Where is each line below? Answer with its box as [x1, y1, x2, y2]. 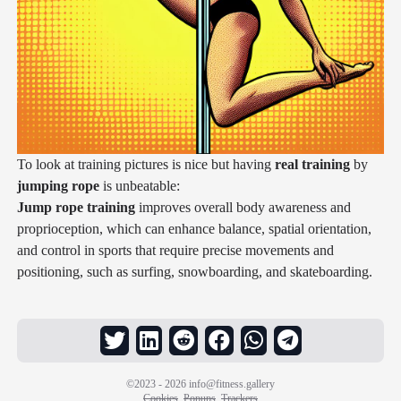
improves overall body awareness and [134, 199, 351, 215]
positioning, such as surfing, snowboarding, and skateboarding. [16, 263, 372, 279]
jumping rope [16, 177, 99, 193]
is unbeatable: [98, 177, 180, 193]
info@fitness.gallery [189, 378, 275, 390]
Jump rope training [16, 199, 135, 215]
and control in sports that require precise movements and [16, 242, 334, 258]
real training [274, 156, 350, 172]
